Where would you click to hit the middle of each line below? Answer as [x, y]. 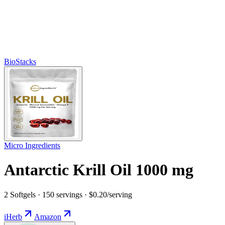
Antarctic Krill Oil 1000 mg [99, 170]
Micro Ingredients [32, 145]
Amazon [48, 216]
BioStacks [20, 61]
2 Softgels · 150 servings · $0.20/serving [68, 194]
